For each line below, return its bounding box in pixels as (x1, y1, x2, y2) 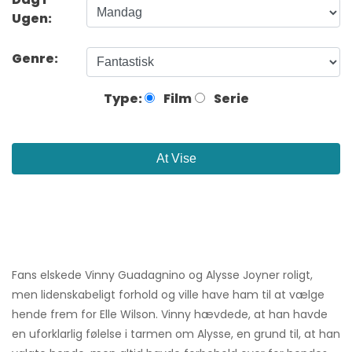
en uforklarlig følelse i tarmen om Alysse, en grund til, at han (12, 326, 340, 343)
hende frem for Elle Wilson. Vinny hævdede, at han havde (12, 306, 328, 323)
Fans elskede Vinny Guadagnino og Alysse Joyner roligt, (12, 267, 313, 284)
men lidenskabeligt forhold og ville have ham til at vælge (12, 287, 324, 303)
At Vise (156, 152, 196, 166)
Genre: (12, 49, 60, 68)
